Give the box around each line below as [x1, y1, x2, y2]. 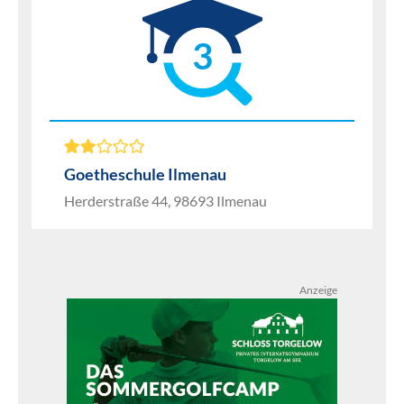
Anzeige [299, 283, 337, 297]
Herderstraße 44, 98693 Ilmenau [64, 192, 267, 209]
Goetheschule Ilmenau [64, 164, 226, 184]
